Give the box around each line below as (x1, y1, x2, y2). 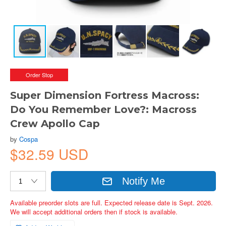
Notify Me (122, 175, 165, 187)
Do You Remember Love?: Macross (10, 103, 197, 116)
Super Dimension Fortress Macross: (10, 89, 199, 101)
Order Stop (25, 71, 53, 79)
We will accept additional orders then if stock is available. (10, 207, 178, 216)
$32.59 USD (10, 144, 88, 164)
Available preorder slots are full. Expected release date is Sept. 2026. (10, 198, 213, 207)
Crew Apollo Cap (10, 118, 100, 130)
